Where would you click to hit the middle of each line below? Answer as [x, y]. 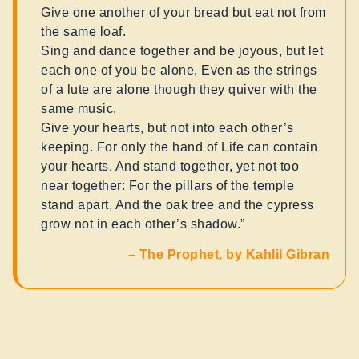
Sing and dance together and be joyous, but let [182, 50]
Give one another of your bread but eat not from [184, 12]
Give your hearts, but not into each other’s [167, 127]
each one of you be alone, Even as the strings [179, 70]
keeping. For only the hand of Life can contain [179, 147]
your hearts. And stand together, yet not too [170, 166]
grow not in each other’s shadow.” [143, 224]
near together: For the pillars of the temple [167, 185]
